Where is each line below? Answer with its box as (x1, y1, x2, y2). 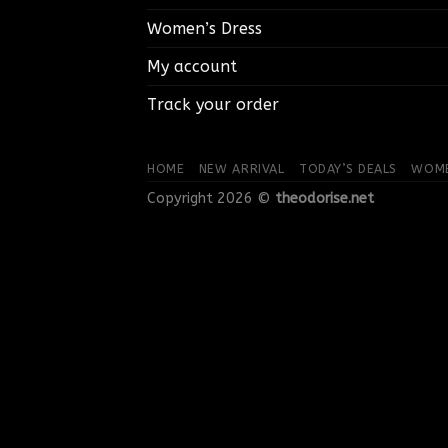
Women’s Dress (147, 18, 262, 38)
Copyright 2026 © (147, 189, 275, 207)
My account (147, 56, 237, 76)
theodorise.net (275, 189, 374, 207)
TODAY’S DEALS (299, 161, 397, 176)
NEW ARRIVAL (198, 161, 285, 176)
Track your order (147, 94, 279, 114)
